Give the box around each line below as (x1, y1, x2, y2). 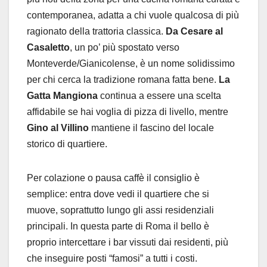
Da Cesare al (166, 26, 223, 37)
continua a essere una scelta (98, 91, 221, 101)
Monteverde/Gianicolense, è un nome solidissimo (27, 58, 235, 69)
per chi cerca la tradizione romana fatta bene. (27, 74, 219, 85)
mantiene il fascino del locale (89, 123, 214, 133)
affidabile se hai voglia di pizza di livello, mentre (27, 107, 228, 117)
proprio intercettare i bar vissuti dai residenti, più (27, 237, 228, 248)
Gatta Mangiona (27, 91, 98, 101)
